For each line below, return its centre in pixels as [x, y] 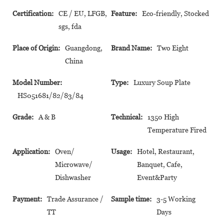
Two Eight [173, 48]
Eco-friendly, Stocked [175, 13]
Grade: [23, 117]
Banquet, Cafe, [160, 164]
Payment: [27, 199]
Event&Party [157, 177]
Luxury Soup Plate [162, 82]
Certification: [33, 13]
